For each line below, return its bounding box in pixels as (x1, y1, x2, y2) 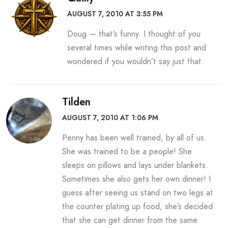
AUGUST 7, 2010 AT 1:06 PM (62, 112, 158, 123)
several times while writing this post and (67, 42, 206, 53)
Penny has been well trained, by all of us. (62, 132, 207, 144)
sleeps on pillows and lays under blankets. (62, 159, 208, 171)
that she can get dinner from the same (62, 214, 197, 226)
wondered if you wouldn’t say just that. (67, 55, 204, 67)
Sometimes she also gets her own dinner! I (62, 173, 211, 185)
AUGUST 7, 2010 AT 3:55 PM (67, 9, 163, 19)
